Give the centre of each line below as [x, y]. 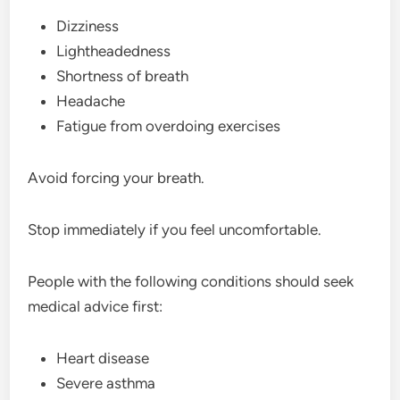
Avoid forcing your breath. [117, 177]
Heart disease [103, 358]
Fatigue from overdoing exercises [169, 125]
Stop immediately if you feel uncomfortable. [175, 229]
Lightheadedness [114, 50]
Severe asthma [106, 383]
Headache [91, 100]
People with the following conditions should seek [191, 281]
